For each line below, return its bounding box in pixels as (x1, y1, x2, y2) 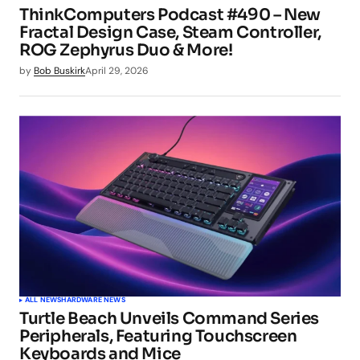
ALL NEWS (25, 295, 62, 305)
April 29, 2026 (85, 64, 149, 77)
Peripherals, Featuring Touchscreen (19, 326, 297, 347)
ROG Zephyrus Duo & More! (19, 40, 233, 60)
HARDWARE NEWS (61, 295, 125, 305)
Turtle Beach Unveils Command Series (19, 309, 320, 329)
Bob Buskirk (34, 64, 85, 77)
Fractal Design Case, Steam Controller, (19, 22, 321, 43)
